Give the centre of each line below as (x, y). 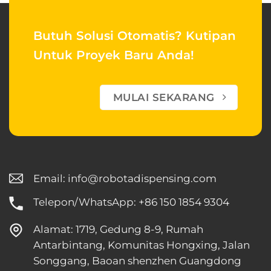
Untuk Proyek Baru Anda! (114, 54)
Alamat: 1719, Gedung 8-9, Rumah (118, 229)
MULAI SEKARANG (164, 98)
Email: (50, 178)
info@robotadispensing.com (142, 178)
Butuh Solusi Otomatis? (109, 35)
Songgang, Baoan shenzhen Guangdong (137, 260)
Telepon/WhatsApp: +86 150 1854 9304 (131, 202)
